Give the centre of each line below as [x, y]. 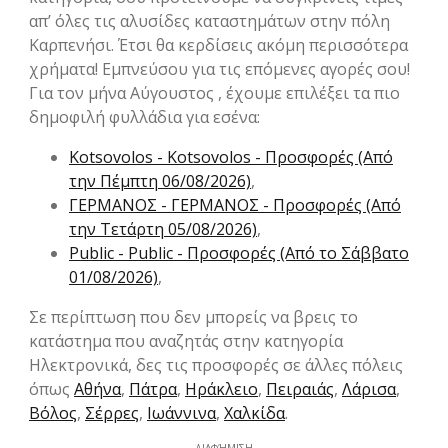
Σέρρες [112, 413]
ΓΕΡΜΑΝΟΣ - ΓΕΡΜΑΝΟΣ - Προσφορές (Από [235, 205]
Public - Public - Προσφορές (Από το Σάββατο [239, 253]
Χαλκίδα [254, 413]
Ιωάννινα [181, 413]
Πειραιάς [300, 389]
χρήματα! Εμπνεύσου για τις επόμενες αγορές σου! [219, 69]
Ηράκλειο [221, 389]
